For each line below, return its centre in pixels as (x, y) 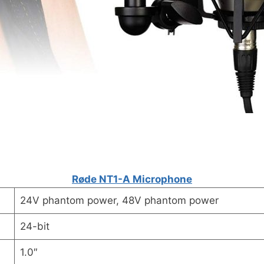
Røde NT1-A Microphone (132, 179)
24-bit (34, 227)
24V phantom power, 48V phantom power (119, 201)
